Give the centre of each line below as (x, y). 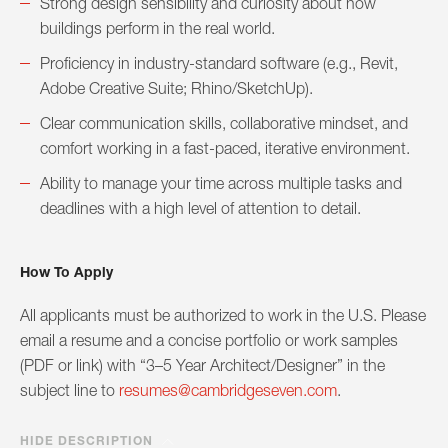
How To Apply (66, 272)
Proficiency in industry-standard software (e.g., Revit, (219, 63)
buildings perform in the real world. (157, 28)
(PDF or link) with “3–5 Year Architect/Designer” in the (202, 365)
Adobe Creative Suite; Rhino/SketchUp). (176, 88)
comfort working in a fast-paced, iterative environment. (225, 148)
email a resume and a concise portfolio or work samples (209, 340)
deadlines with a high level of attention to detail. (200, 208)
